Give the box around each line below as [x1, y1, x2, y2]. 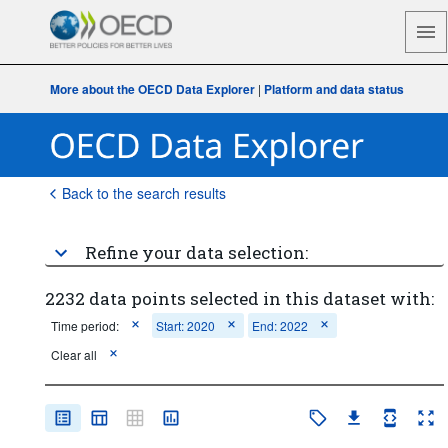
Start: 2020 [155, 317, 215, 334]
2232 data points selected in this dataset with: [44, 287, 434, 310]
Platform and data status [263, 80, 404, 98]
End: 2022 [251, 317, 308, 334]
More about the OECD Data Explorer [49, 80, 255, 98]
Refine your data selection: [84, 241, 308, 264]
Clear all [50, 346, 97, 363]
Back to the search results [61, 183, 226, 203]
